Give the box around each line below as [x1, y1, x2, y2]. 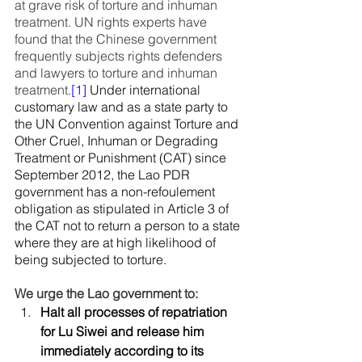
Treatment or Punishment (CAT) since [15, 149, 229, 166]
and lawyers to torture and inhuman [15, 65, 221, 81]
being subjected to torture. [15, 251, 166, 267]
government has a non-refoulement [15, 183, 218, 200]
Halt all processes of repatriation [40, 304, 230, 320]
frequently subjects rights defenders [15, 48, 225, 64]
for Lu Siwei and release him [40, 323, 223, 339]
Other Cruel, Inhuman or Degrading [15, 133, 221, 149]
